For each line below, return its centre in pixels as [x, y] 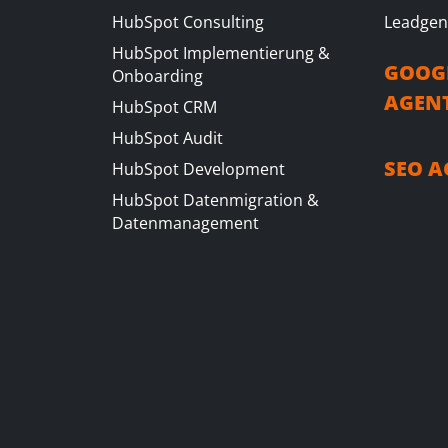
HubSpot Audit [167, 138]
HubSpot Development [198, 169]
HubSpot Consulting [188, 22]
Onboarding [157, 76]
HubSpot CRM [164, 107]
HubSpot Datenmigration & [215, 200]
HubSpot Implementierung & [221, 53]
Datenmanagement [185, 223]
